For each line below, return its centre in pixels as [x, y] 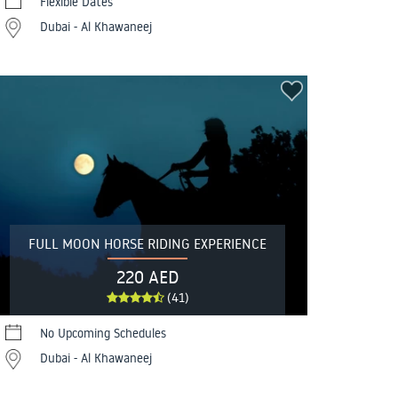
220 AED [147, 277]
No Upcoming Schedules [103, 334]
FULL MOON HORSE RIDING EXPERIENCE [147, 244]
